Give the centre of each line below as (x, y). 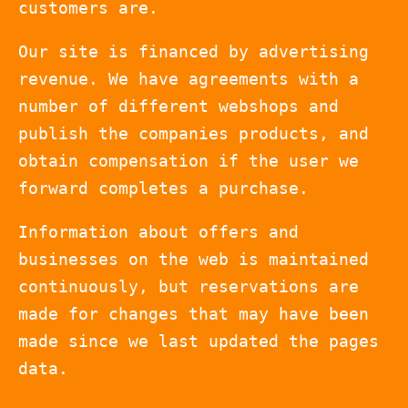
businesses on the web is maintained (194, 260)
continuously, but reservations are (189, 287)
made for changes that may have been (194, 314)
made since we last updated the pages (199, 342)
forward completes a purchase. (163, 189)
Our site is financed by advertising (194, 52)
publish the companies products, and (194, 134)
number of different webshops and (178, 107)
